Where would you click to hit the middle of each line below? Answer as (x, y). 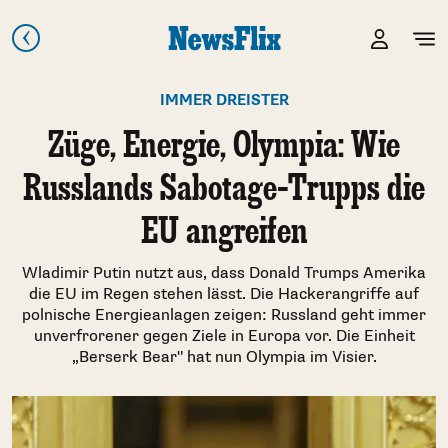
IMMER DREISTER (224, 100)
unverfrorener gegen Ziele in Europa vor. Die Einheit (224, 336)
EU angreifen (224, 229)
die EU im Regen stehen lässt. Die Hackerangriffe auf (224, 294)
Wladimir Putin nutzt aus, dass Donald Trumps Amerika (224, 273)
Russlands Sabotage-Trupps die (224, 186)
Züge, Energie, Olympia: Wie (224, 143)
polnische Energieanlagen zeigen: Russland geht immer (224, 315)
